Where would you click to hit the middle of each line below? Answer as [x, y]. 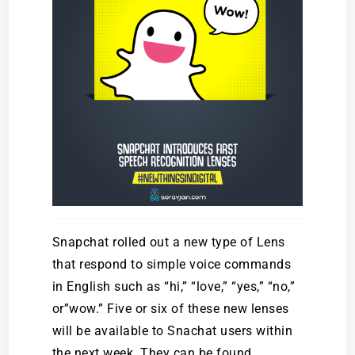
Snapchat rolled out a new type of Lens [168, 242]
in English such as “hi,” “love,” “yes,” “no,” [174, 287]
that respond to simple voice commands [172, 265]
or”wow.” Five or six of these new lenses [170, 309]
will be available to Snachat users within [172, 331]
